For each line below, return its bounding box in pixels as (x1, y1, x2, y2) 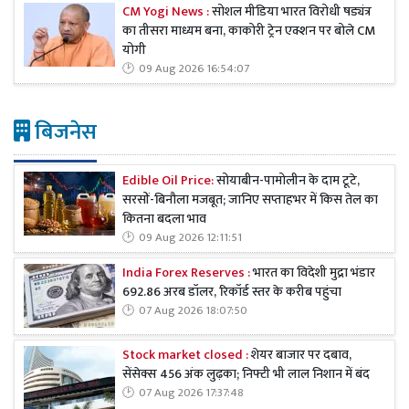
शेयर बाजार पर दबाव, (251, 344, 351, 367)
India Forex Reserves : (122, 262, 250, 285)
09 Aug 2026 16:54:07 (139, 58, 249, 79)
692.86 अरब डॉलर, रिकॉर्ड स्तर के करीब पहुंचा (122, 281, 341, 304)
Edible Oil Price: (122, 169, 216, 192)
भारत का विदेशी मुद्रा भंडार (250, 262, 375, 285)
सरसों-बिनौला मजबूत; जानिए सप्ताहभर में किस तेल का (122, 188, 378, 211)
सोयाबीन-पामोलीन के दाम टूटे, (216, 169, 360, 192)
